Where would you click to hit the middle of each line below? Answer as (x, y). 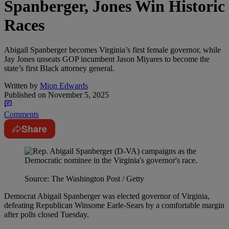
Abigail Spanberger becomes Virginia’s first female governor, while (112, 50)
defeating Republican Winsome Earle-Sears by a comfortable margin (114, 205)
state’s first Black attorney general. (59, 68)
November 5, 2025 (77, 95)
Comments (21, 114)
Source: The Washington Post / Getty (84, 179)
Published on (25, 95)
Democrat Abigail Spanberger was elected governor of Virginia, (107, 196)
